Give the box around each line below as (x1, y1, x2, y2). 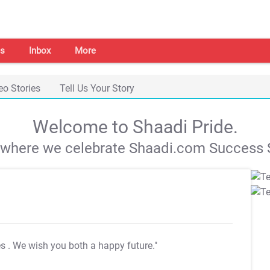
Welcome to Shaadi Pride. (32, 116, 238, 137)
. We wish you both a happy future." (8, 240, 157, 251)
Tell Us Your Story (60, 83, 134, 94)
